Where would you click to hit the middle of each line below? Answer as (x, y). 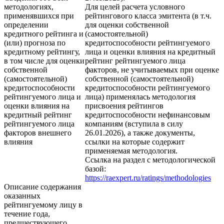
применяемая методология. (131, 151)
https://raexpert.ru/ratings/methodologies (148, 178)
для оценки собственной (127, 25)
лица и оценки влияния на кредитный (150, 52)
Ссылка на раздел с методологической (150, 160)
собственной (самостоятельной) (139, 79)
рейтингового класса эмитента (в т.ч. (148, 16)
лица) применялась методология (140, 97)
